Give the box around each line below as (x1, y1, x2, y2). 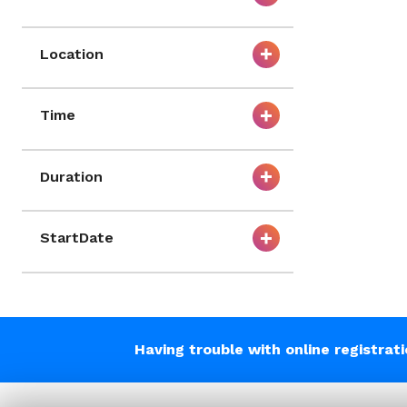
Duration (40, 167, 103, 185)
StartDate (40, 229, 114, 247)
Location (40, 45, 104, 63)
